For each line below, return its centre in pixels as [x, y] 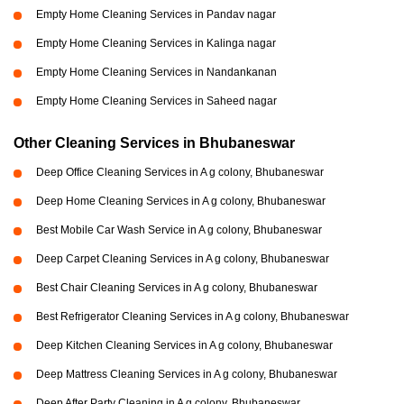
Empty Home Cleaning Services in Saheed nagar [156, 101]
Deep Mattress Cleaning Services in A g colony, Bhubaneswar [187, 375]
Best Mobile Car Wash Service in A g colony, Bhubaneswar [179, 230]
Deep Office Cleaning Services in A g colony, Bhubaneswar [180, 173]
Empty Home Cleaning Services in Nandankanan [156, 73]
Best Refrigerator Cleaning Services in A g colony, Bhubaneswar [193, 317]
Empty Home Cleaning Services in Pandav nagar [156, 15]
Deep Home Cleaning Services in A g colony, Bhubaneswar [181, 202]
